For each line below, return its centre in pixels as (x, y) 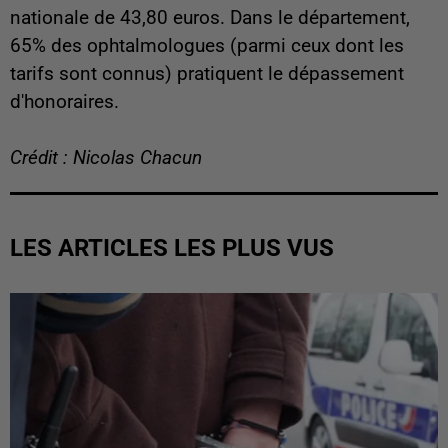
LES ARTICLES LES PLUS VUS (172, 248)
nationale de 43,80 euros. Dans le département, (210, 18)
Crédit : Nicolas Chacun (106, 158)
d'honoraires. (64, 102)
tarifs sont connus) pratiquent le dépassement (207, 74)
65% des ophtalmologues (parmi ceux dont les (207, 46)
